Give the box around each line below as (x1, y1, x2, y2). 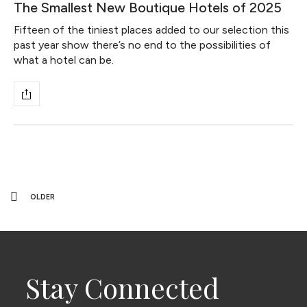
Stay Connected (25, 269, 220, 306)
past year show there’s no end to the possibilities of (14, 38, 271, 52)
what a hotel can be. (14, 53, 114, 67)
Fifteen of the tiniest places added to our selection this (14, 23, 290, 37)
